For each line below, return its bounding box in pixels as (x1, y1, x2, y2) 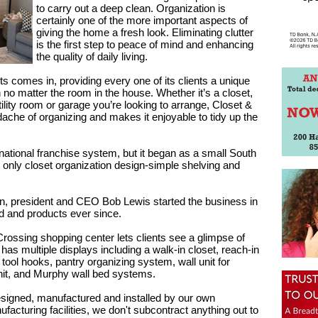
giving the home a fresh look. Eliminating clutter (35, 26, 253, 38)
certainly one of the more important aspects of (35, 14, 248, 26)
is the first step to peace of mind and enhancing (35, 38, 253, 50)
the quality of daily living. (35, 50, 148, 62)
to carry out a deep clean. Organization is (35, 2, 226, 14)
